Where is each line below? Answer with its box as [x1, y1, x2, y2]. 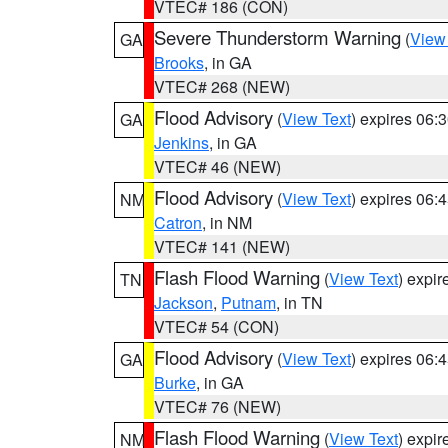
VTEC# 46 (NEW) [154, 155, 281, 178]
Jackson [154, 291, 213, 314]
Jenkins [154, 131, 209, 154]
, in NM [202, 211, 252, 234]
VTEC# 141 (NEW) [154, 235, 290, 258]
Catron [154, 211, 202, 234]
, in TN [276, 291, 323, 314]
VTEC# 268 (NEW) [154, 75, 290, 98]
